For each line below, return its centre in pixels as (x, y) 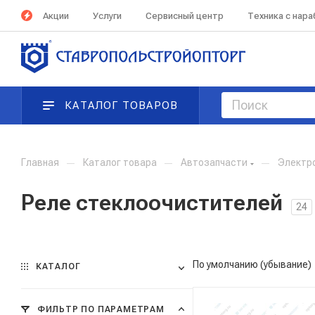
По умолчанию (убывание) (252, 264)
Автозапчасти (214, 162)
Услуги (107, 15)
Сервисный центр (185, 15)
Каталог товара (120, 162)
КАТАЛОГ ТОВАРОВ (122, 105)
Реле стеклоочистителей (152, 202)
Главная (40, 162)
